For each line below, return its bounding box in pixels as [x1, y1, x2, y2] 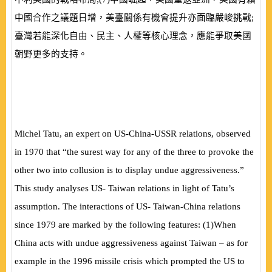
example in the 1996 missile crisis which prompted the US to [15, 256, 245, 266]
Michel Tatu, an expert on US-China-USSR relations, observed [15, 129, 251, 138]
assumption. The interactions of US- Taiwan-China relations [15, 202, 240, 211]
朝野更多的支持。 [15, 49, 87, 59]
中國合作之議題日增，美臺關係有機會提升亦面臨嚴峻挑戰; [15, 13, 254, 22]
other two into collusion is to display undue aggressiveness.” [15, 165, 244, 175]
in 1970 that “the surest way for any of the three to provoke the [15, 147, 254, 157]
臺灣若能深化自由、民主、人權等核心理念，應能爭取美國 [15, 31, 251, 41]
